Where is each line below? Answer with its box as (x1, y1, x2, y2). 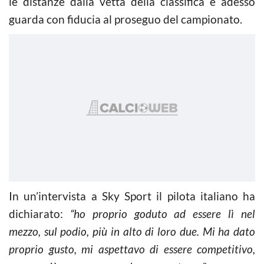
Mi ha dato (202, 224, 256, 238)
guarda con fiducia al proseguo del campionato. (9, 12, 242, 26)
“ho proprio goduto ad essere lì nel (70, 206, 256, 220)
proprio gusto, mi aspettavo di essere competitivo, (9, 242, 255, 256)
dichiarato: (9, 206, 70, 220)
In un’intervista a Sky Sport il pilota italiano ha (9, 189, 255, 203)
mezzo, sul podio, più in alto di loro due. (9, 224, 199, 238)
